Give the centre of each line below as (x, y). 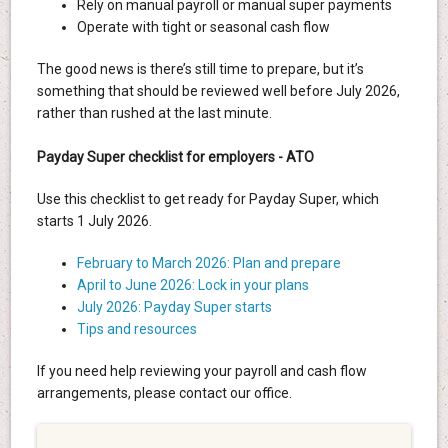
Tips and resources (136, 329)
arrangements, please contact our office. (164, 393)
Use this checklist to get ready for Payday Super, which (207, 199)
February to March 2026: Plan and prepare (208, 263)
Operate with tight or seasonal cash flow (203, 27)
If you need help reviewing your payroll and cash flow (201, 371)
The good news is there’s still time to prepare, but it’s (200, 69)
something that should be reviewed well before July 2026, (218, 91)
